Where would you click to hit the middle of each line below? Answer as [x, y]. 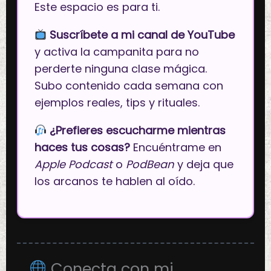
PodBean [150, 164]
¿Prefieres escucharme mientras [138, 130]
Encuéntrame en [175, 147]
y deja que [204, 164]
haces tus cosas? [82, 147]
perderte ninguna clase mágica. [120, 68]
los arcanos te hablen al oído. [114, 181]
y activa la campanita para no [116, 51]
